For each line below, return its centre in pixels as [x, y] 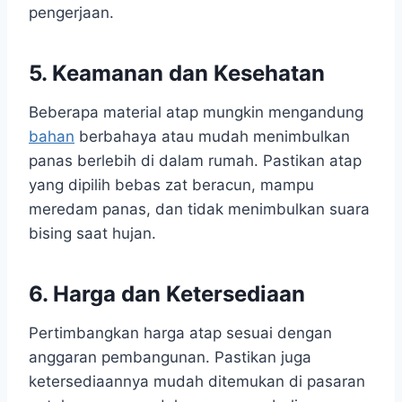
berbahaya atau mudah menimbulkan [212, 137]
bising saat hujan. [92, 234]
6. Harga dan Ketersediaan [167, 294]
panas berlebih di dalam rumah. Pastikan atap [195, 161]
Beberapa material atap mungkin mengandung [196, 113]
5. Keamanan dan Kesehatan [177, 74]
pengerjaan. [71, 13]
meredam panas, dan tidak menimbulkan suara [199, 210]
